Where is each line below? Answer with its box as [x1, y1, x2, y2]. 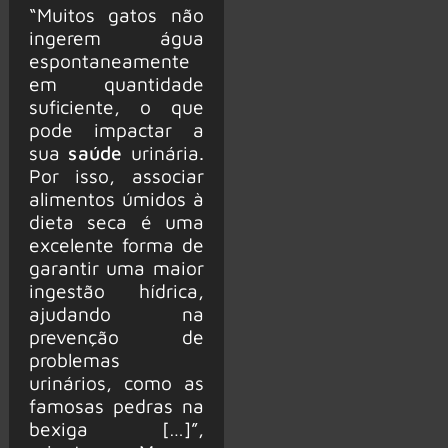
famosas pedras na [28, 394, 204, 418]
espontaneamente [28, 49, 190, 73]
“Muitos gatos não [28, 3, 204, 27]
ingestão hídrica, [28, 279, 204, 303]
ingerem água [28, 26, 204, 50]
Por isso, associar [28, 164, 204, 188]
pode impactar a [28, 118, 204, 142]
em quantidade [28, 72, 204, 96]
